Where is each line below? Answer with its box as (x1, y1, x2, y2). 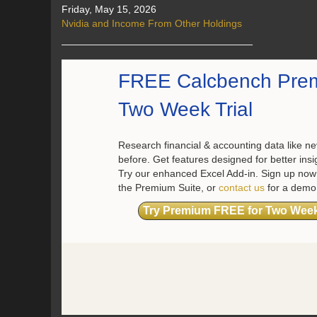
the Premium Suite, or (118, 182, 219, 193)
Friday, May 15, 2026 (62, 4, 156, 15)
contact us (219, 182, 265, 193)
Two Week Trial (118, 98, 253, 120)
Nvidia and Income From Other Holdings (62, 18, 242, 29)
